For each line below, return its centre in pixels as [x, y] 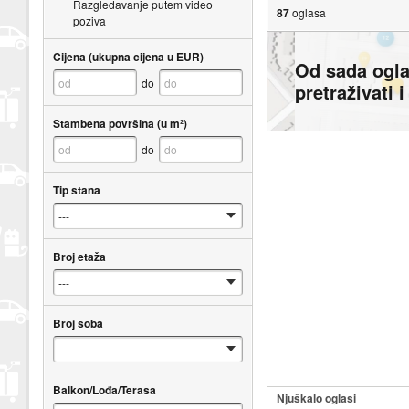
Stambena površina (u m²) [120, 123]
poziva [89, 20]
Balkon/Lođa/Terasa [104, 389]
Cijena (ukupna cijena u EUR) [128, 56]
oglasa [309, 12]
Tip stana [76, 189]
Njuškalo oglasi [316, 398]
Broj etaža [79, 256]
